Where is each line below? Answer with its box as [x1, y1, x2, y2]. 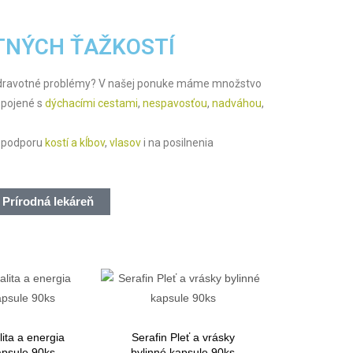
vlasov [110, 136, 141, 149]
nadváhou [212, 96, 262, 110]
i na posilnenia [141, 136, 214, 149]
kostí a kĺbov [45, 136, 105, 149]
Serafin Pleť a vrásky [131, 330, 235, 344]
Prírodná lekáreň [2, 195, 94, 209]
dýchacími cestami [45, 96, 138, 110]
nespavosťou [143, 96, 207, 110]
